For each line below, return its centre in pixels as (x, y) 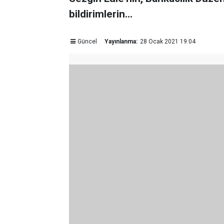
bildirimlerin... (101, 14)
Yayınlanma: (121, 41)
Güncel (87, 41)
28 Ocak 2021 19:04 (167, 41)
